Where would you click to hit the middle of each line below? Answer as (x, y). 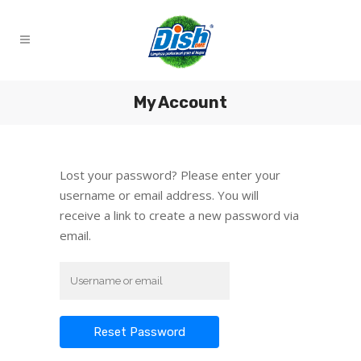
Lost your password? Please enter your (170, 175)
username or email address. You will (159, 195)
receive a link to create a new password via (179, 215)
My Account (180, 102)
